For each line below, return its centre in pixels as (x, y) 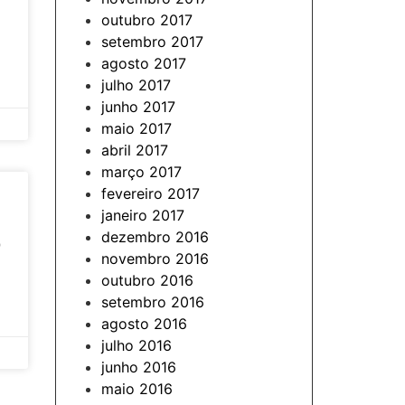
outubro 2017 (147, 20)
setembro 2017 (152, 42)
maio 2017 (137, 128)
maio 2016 (137, 389)
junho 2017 (138, 107)
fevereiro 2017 (151, 193)
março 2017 (141, 172)
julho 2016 (137, 345)
